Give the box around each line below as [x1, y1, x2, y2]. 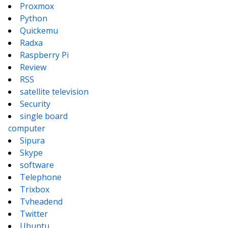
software [20, 159, 54, 170]
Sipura [20, 135, 45, 146]
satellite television [20, 86, 89, 97]
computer [8, 123, 45, 134]
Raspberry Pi [20, 49, 69, 61]
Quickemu [20, 25, 58, 36]
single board [20, 110, 68, 122]
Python [20, 13, 47, 24]
